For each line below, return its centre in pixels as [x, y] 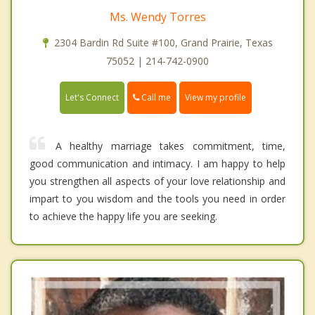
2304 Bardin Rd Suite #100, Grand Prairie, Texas [163, 43]
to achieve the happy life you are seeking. [123, 217]
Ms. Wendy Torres [157, 17]
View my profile [216, 98]
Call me [155, 98]
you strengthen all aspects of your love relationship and [157, 181]
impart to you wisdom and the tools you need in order [157, 199]
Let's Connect [92, 98]
